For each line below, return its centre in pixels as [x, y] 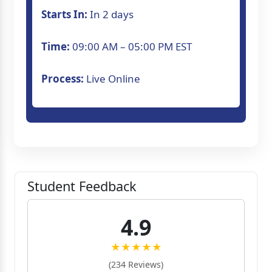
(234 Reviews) [136, 264]
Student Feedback [82, 186]
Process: [64, 78]
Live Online [113, 78]
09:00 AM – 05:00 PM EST [132, 46]
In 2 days [112, 14]
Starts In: [66, 14]
